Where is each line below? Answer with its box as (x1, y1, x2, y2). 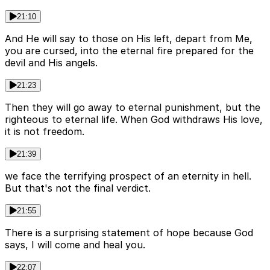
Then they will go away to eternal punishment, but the (5, 101, 260, 113)
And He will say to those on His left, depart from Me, (5, 32, 253, 45)
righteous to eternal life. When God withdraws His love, (5, 113, 263, 125)
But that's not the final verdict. (5, 181, 151, 194)
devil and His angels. (5, 56, 98, 69)
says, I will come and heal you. (5, 238, 145, 251)
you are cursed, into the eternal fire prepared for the (5, 44, 254, 57)
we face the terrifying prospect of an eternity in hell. (5, 169, 251, 182)
